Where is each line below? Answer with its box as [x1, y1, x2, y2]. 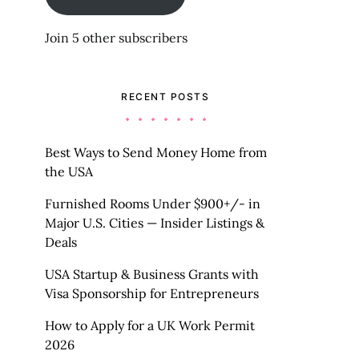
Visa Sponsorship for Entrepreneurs [45, 285, 259, 301]
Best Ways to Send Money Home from [45, 144, 267, 160]
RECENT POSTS [121, 91, 209, 103]
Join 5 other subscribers [45, 30, 188, 46]
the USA [45, 163, 93, 179]
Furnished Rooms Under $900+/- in [45, 196, 260, 212]
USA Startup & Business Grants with [45, 266, 259, 282]
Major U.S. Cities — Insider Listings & [45, 215, 264, 231]
